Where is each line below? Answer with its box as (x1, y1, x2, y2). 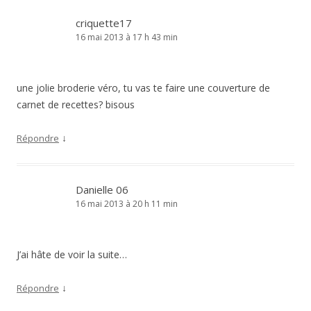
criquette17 (76, 16, 132, 30)
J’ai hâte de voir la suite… (17, 248, 127, 261)
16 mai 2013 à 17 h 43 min (76, 31, 178, 43)
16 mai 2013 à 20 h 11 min (76, 198, 178, 210)
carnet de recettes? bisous (17, 98, 135, 111)
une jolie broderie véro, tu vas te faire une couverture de (17, 81, 270, 94)
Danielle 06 (76, 183, 128, 196)
